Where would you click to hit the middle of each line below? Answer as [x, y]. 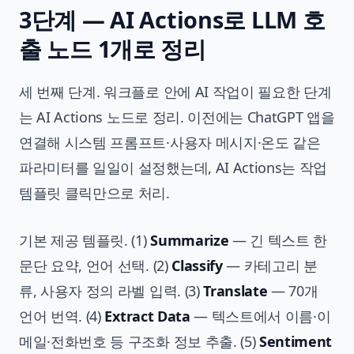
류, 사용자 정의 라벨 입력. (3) [111, 291]
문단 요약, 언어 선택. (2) [96, 266]
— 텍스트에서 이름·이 [260, 316]
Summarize [190, 241]
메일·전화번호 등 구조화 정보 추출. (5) [139, 342]
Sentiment [296, 342]
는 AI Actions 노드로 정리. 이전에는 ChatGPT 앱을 [177, 117]
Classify [197, 266]
